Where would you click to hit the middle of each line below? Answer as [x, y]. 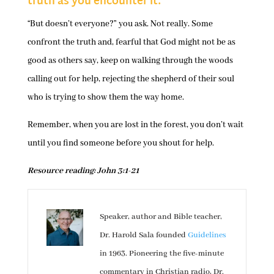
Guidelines [207, 235]
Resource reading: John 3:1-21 [83, 170]
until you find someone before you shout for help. [120, 143]
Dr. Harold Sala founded [143, 235]
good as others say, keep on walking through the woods [130, 60]
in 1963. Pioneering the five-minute [161, 253]
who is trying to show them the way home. [106, 97]
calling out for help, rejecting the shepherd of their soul [131, 79]
